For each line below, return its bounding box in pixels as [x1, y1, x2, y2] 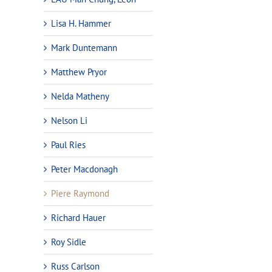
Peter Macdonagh [51, 163, 118, 175]
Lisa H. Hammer [51, 17, 111, 29]
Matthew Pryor [51, 66, 107, 78]
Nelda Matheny [51, 90, 109, 102]
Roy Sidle [51, 236, 86, 248]
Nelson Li [51, 114, 87, 126]
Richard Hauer [51, 211, 106, 223]
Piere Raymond [51, 187, 109, 199]
